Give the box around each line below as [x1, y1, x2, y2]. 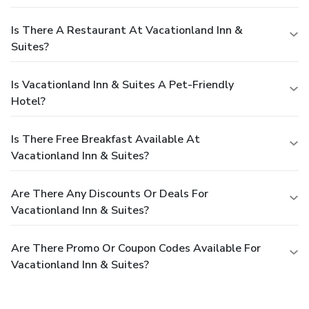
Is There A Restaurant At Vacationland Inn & [11, 23, 243, 39]
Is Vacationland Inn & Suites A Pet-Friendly [11, 77, 234, 93]
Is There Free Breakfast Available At [11, 132, 200, 148]
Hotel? [11, 94, 46, 110]
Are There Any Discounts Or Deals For [11, 186, 208, 202]
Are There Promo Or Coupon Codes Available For [11, 241, 261, 257]
